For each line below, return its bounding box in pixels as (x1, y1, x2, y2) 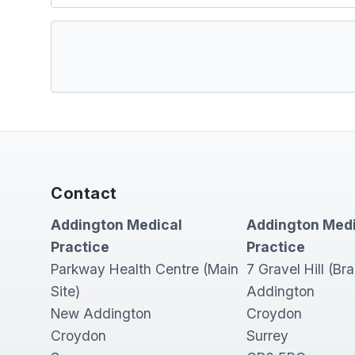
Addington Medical (51, 216, 182, 233)
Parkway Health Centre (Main (51, 261, 239, 277)
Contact (51, 184, 117, 203)
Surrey (246, 327, 289, 344)
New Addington (51, 305, 151, 322)
